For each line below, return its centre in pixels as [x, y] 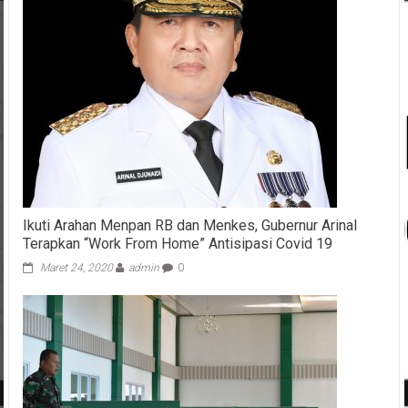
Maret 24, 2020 [76, 268]
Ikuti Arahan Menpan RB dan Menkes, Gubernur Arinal [189, 226]
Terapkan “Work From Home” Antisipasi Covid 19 [177, 244]
